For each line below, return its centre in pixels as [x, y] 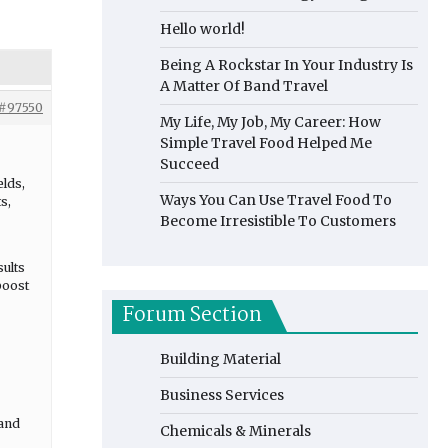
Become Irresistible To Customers [278, 221]
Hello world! [202, 29]
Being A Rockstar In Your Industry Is [286, 65]
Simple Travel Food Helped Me [266, 143]
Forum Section [192, 316]
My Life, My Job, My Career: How [270, 122]
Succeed [189, 164]
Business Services [222, 395]
